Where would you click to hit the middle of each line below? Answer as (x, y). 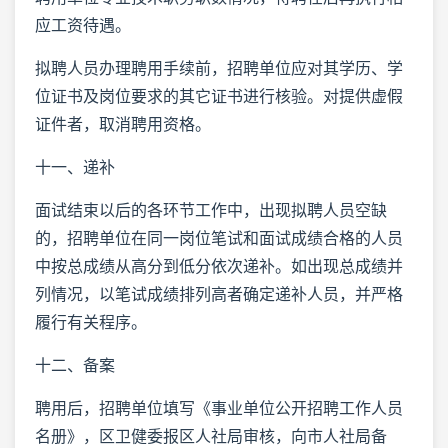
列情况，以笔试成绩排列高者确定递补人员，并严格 (219, 293)
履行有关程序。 (91, 321)
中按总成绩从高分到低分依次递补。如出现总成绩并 (219, 265)
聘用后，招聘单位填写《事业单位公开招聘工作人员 (219, 407)
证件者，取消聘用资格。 (123, 123)
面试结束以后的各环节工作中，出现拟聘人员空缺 (211, 209)
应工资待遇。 (83, 24)
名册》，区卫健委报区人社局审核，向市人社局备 (211, 435)
